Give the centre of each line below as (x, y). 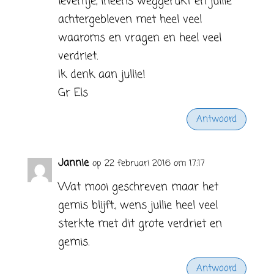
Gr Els (73, 93)
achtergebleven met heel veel (130, 20)
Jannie (73, 163)
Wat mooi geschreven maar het (138, 187)
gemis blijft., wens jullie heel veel (138, 206)
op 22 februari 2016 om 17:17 (148, 164)
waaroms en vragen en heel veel (139, 38)
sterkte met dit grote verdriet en (140, 224)
